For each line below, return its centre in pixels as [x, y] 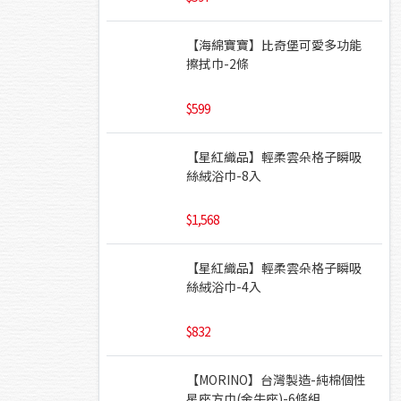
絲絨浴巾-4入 [224, 287]
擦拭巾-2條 [218, 64]
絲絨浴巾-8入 [224, 175]
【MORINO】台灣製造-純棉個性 [276, 379]
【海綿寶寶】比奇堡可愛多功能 [274, 45]
